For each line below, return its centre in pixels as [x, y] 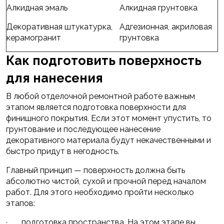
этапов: [20, 203]
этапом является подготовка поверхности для [96, 107]
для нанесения [54, 78]
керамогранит [34, 38]
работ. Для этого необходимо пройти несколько [100, 192]
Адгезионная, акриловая [166, 27]
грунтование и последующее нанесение [83, 129]
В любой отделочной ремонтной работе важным [100, 96]
